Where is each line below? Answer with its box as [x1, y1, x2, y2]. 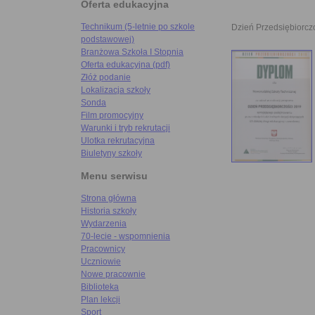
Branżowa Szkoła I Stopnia [81, 47, 184, 58]
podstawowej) [81, 34, 134, 45]
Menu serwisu [81, 170, 148, 182]
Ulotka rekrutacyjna [81, 136, 155, 146]
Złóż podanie [81, 72, 131, 83]
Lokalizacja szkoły [81, 85, 150, 96]
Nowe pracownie [81, 269, 146, 280]
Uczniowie [81, 257, 121, 267]
